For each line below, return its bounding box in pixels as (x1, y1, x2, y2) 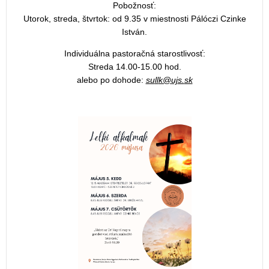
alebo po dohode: (76, 75, 146, 85)
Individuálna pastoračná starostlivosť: (64, 49, 205, 59)
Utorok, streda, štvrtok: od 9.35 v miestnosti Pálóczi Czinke (23, 14, 246, 24)
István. (122, 27, 147, 37)
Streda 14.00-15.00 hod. (88, 62, 181, 72)
